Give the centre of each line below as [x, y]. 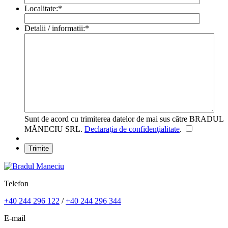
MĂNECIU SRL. [54, 129]
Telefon [16, 184]
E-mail [15, 218]
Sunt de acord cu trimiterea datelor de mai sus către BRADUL [124, 119]
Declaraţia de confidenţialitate [132, 129]
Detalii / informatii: [55, 28]
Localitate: [41, 9]
